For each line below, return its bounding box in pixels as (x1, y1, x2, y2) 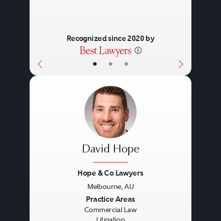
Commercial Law (84, 206, 137, 214)
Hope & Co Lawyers (77, 168, 144, 178)
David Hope (81, 144, 140, 155)
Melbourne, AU (87, 182, 134, 190)
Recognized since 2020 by (66, 34, 155, 43)
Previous (37, 193, 80, 207)
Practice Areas (86, 194, 135, 204)
